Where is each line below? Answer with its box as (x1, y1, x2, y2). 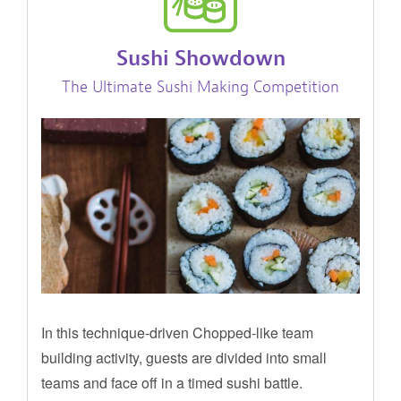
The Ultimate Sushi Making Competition (62, 77, 339, 98)
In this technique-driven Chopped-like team (41, 322, 313, 344)
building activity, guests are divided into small (41, 347, 327, 369)
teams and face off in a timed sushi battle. (41, 372, 303, 394)
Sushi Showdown (115, 45, 286, 73)
